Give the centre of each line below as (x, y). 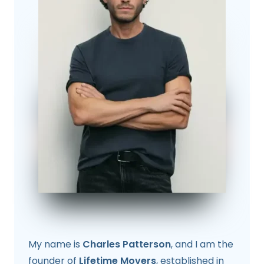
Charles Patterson (127, 245)
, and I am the (202, 245)
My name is (55, 245)
